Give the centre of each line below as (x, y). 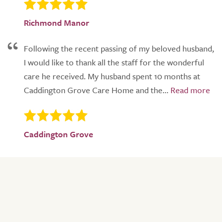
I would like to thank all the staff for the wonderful (114, 62)
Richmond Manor (56, 23)
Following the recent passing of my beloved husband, (119, 49)
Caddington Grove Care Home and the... (96, 90)
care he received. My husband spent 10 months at (112, 76)
